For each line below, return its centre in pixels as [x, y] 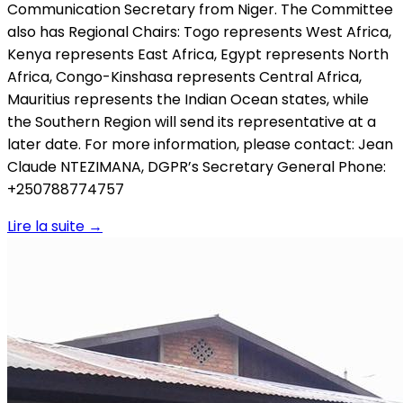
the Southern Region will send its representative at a [192, 121]
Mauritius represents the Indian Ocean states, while [188, 99]
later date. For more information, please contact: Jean [200, 144]
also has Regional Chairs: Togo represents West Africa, [199, 31]
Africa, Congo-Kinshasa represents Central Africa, [184, 76]
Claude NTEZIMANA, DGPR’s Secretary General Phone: [197, 166]
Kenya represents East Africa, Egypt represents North [198, 54]
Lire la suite [46, 226]
